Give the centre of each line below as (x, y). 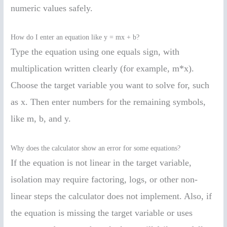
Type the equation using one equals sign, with (95, 52)
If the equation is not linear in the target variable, (101, 163)
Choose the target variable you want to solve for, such (110, 85)
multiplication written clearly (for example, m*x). (103, 69)
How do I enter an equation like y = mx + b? (75, 37)
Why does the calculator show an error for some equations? (96, 148)
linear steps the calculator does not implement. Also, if (111, 196)
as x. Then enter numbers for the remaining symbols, (108, 102)
